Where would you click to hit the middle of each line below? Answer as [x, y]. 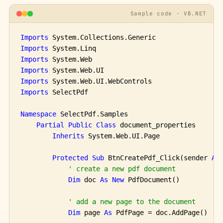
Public [80, 125]
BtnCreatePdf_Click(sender [158, 158]
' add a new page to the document [132, 202]
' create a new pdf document [122, 169]
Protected [70, 158]
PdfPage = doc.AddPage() [160, 213]
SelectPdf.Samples [92, 114]
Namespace [38, 114]
